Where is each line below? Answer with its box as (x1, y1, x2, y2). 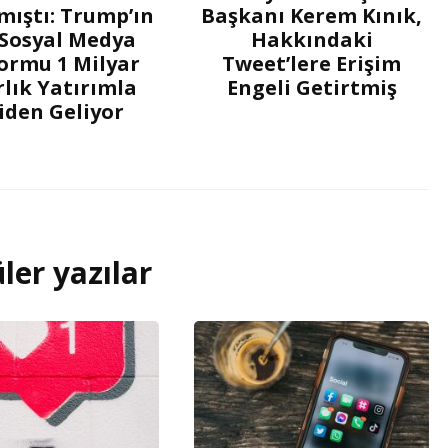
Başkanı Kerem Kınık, (201, 2, 422, 30)
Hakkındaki (250, 26, 373, 54)
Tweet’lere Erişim (222, 50, 401, 78)
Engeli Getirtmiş (226, 74, 397, 102)
